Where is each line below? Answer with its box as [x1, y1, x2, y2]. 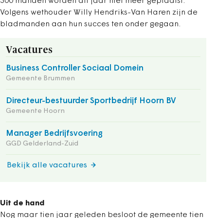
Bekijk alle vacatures [7, 162, 87, 169]
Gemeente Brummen [6, 75, 75, 82]
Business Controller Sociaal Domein [6, 64, 144, 73]
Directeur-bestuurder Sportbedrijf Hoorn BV [6, 97, 176, 105]
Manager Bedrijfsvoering [6, 129, 103, 138]
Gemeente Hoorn [6, 108, 65, 115]
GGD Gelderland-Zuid [6, 140, 78, 147]
